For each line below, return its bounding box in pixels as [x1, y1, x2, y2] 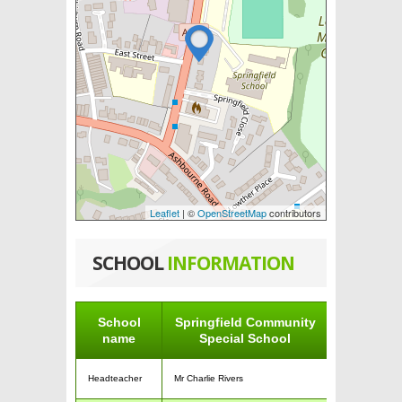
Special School [199, 331, 291, 345]
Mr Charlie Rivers [174, 373, 243, 383]
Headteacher [88, 373, 142, 383]
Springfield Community [174, 315, 316, 329]
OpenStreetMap [197, 205, 267, 220]
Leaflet [150, 205, 179, 220]
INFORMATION [167, 250, 294, 275]
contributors [267, 205, 321, 220]
